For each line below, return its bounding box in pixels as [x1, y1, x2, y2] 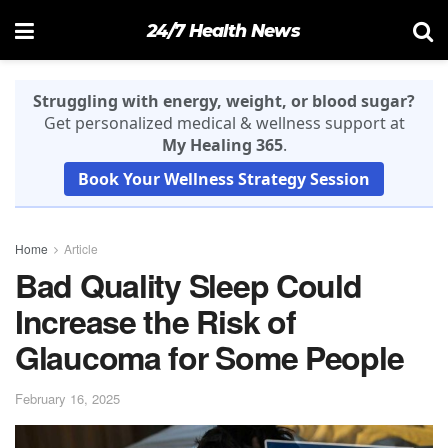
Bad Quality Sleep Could [15, 262, 362, 308]
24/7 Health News [146, 19, 301, 41]
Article [64, 240, 98, 257]
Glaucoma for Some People [15, 334, 404, 380]
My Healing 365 [161, 134, 283, 156]
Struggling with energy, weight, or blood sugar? [33, 90, 415, 112]
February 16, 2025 [15, 388, 120, 408]
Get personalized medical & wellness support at [43, 112, 405, 134]
